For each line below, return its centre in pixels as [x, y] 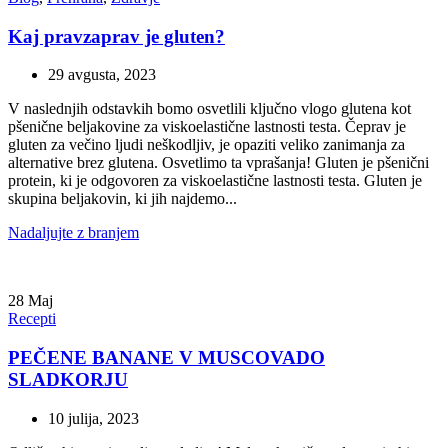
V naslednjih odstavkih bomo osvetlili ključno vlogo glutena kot [209, 109]
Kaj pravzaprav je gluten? [116, 36]
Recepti [32, 319]
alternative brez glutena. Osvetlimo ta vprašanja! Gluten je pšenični [218, 163]
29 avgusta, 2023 [102, 75]
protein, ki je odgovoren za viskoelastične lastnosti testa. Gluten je [215, 181]
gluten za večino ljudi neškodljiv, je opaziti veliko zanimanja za [206, 145]
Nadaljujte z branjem [73, 233]
